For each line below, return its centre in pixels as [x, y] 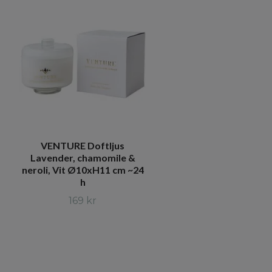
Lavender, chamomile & [83, 158]
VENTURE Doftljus [83, 146]
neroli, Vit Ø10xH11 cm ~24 [83, 170]
